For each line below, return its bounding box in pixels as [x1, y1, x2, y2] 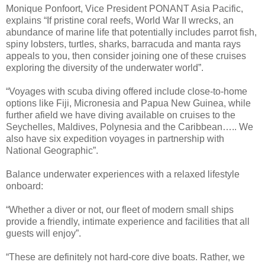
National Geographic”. [6, 146, 98, 156]
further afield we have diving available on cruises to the [6, 110, 235, 121]
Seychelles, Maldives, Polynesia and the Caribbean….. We [6, 122, 253, 132]
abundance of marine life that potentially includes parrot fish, [6, 27, 257, 38]
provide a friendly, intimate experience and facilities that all [6, 216, 250, 227]
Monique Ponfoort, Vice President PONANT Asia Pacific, [6, 4, 243, 14]
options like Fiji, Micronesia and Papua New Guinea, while [6, 98, 251, 109]
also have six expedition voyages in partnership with [6, 134, 224, 144]
